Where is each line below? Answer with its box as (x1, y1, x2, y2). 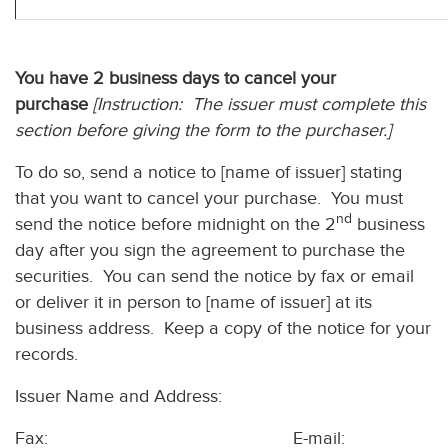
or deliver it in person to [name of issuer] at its (15, 292, 372, 312)
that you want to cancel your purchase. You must (15, 188, 403, 208)
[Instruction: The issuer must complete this (93, 94, 426, 114)
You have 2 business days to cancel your (15, 68, 336, 88)
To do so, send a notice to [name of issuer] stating (15, 162, 402, 182)
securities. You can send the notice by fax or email (15, 266, 414, 286)
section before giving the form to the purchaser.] (15, 120, 391, 140)
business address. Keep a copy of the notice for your (15, 318, 431, 338)
